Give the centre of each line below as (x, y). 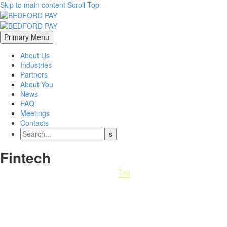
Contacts (34, 122)
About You (37, 84)
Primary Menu (27, 37)
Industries (36, 65)
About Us (35, 55)
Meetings (35, 113)
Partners (34, 74)
